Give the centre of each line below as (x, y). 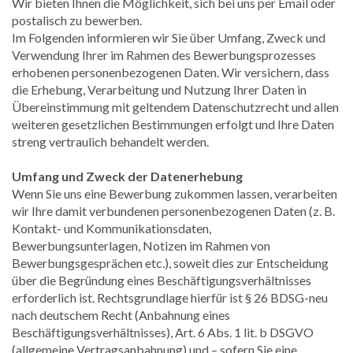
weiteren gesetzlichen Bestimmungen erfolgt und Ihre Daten (173, 124)
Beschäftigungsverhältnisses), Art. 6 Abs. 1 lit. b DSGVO (163, 332)
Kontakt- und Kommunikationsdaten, (111, 228)
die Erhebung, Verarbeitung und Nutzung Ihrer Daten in (159, 89)
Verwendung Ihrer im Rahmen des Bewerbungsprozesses (164, 54)
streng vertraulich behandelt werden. (110, 141)
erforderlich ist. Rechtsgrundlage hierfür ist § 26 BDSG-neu (170, 297)
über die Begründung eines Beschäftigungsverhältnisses (162, 280)
